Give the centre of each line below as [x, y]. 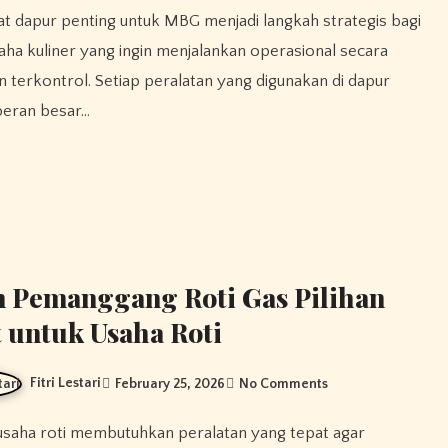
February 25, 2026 [170, 383]
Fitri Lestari [66, 382]
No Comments [284, 383]
